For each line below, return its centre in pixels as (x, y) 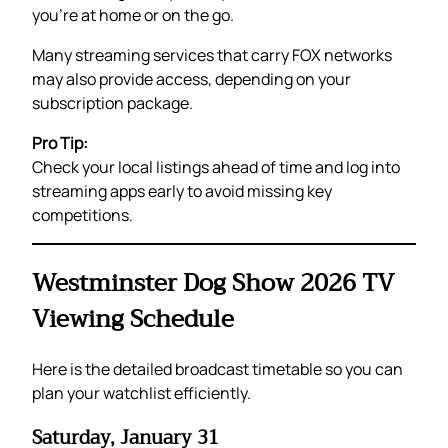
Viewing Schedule (133, 318)
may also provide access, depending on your (191, 79)
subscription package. (112, 103)
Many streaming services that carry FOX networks (212, 55)
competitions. (82, 215)
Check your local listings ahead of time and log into (216, 167)
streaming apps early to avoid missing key (182, 191)
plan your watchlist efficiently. (141, 392)
